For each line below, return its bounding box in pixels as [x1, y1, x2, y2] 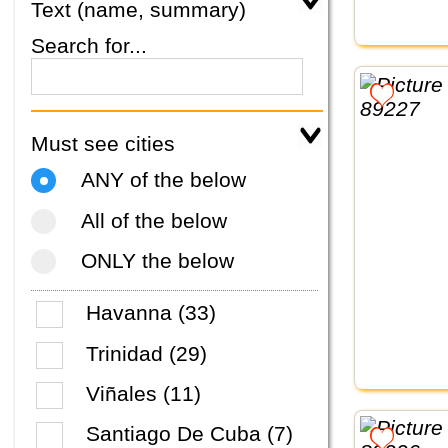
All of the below [81, 208, 227, 232]
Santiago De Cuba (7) [86, 422, 294, 446]
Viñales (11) [86, 381, 202, 405]
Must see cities [31, 131, 175, 155]
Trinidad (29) [86, 341, 208, 365]
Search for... [31, 33, 147, 57]
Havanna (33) [86, 301, 217, 325]
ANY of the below [81, 168, 246, 192]
